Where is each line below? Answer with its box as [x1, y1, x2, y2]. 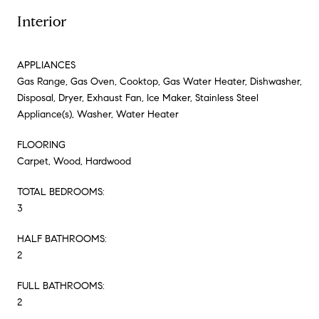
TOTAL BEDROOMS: [17, 185, 105, 198]
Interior [17, 12, 66, 31]
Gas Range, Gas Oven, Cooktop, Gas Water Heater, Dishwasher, [17, 75, 302, 88]
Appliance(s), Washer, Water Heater [17, 108, 179, 120]
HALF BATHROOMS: [17, 232, 107, 245]
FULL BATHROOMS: [17, 279, 105, 292]
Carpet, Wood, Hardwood [17, 155, 131, 167]
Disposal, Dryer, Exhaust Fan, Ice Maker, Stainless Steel [17, 91, 258, 104]
